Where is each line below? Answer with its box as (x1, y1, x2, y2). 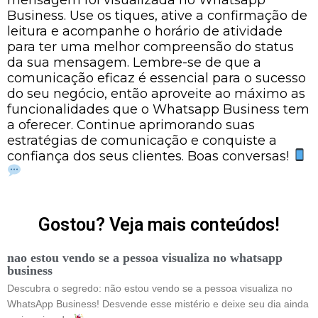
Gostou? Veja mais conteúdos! (38, 214, 280, 235)
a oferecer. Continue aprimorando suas (7, 116, 255, 133)
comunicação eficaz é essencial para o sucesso (7, 70, 306, 86)
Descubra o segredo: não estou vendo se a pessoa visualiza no (7, 283, 292, 294)
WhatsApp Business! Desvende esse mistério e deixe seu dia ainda (7, 298, 309, 309)
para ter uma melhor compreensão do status (7, 38, 294, 55)
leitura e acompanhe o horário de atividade (7, 23, 283, 39)
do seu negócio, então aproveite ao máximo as (7, 85, 305, 102)
